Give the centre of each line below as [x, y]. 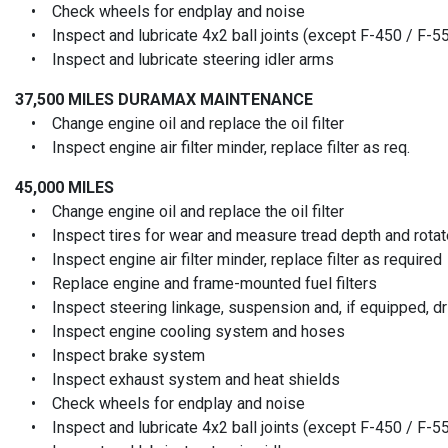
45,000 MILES [64, 187]
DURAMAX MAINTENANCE [215, 99]
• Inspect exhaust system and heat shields [177, 379]
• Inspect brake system [110, 355]
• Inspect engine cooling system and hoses [180, 331]
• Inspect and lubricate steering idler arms [174, 59]
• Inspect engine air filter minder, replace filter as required [228, 259]
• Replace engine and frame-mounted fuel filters [196, 283]
